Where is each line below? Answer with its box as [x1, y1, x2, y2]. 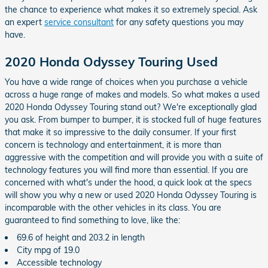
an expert [5, 17, 44, 28]
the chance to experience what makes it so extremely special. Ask [5, 4, 257, 15]
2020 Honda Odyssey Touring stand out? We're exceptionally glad [5, 101, 257, 112]
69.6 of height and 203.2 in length [17, 232, 145, 243]
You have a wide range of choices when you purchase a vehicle [5, 76, 248, 87]
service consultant [44, 17, 114, 28]
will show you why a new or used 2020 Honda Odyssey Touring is [5, 189, 257, 200]
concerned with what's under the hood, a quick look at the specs [5, 176, 252, 188]
